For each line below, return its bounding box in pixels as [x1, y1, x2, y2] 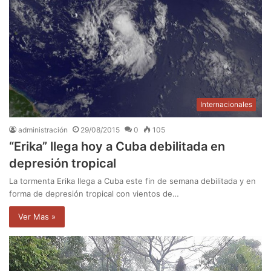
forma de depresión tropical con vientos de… [9, 189, 179, 199]
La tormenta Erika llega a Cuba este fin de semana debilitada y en [9, 176, 256, 186]
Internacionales [200, 100, 252, 109]
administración [18, 125, 68, 135]
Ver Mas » [18, 212, 56, 222]
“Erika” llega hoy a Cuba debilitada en [9, 139, 225, 154]
